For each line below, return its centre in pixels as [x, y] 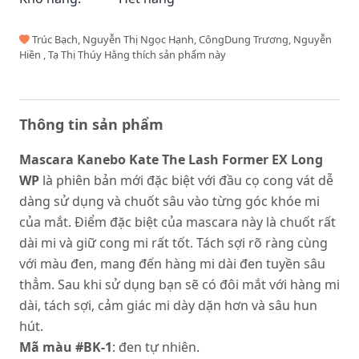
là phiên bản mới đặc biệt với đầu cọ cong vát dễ [186, 180]
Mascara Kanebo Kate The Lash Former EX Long [171, 159]
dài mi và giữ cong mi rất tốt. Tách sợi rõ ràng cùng [173, 243]
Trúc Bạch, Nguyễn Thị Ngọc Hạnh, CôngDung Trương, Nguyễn [181, 39]
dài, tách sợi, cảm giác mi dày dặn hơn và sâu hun [168, 305]
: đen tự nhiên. [156, 347]
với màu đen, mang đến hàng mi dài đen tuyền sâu [172, 264]
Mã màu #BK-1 [66, 347]
